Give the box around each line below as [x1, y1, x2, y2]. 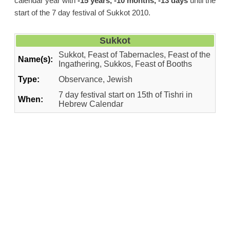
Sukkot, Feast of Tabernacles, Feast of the [59, 50, 210, 60]
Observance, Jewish [59, 75, 132, 84]
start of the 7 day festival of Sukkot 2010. [14, 8, 150, 17]
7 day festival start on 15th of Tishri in [59, 90, 193, 100]
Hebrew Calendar [59, 100, 123, 109]
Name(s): [18, 55, 53, 64]
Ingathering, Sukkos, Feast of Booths [59, 60, 192, 69]
